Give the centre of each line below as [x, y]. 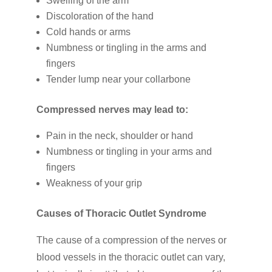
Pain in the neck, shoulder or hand [119, 136]
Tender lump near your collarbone [118, 80]
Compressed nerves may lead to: [112, 110]
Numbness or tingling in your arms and [129, 152]
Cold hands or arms [88, 32]
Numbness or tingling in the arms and [126, 48]
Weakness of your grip [94, 183]
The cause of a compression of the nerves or [131, 240]
